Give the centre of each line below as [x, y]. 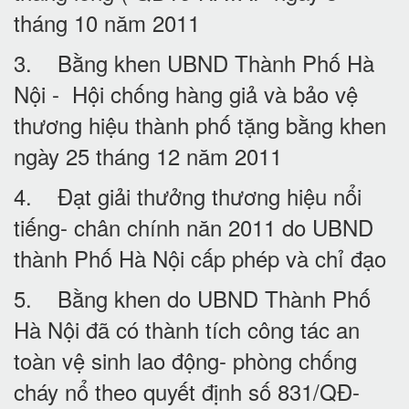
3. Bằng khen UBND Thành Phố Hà [194, 62]
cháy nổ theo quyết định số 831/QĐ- [187, 391]
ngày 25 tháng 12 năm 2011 [148, 155]
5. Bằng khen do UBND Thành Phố [192, 298]
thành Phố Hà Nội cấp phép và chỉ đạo [200, 257]
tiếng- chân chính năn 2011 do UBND [194, 226]
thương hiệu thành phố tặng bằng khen [200, 124]
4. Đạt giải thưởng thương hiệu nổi [188, 195]
